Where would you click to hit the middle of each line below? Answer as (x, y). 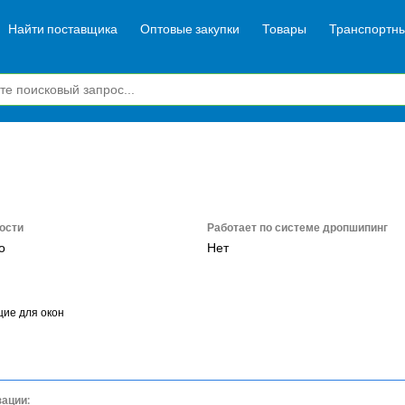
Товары (284, 28)
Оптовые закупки (190, 28)
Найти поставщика (63, 28)
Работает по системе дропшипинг (297, 228)
